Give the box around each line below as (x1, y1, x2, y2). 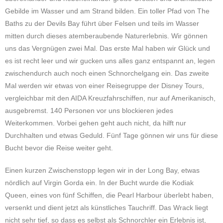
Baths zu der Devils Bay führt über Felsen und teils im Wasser (5, 19, 199, 27)
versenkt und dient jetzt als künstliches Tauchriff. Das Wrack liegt (5, 204, 208, 212)
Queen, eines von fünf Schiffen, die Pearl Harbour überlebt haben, (5, 191, 214, 199)
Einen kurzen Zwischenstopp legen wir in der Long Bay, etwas (5, 166, 200, 174)
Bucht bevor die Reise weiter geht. (5, 144, 113, 152)
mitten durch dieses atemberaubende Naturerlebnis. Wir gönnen (5, 32, 208, 40)
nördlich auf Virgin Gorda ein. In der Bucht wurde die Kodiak (5, 179, 194, 187)
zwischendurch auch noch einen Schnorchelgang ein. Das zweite (5, 69, 209, 77)
